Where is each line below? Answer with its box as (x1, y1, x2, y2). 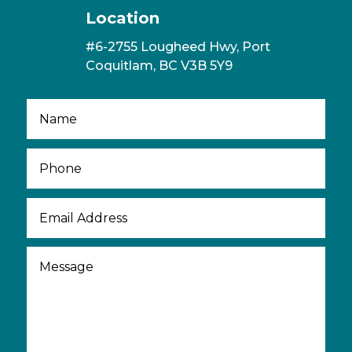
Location (85, 9, 159, 28)
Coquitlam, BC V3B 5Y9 (85, 58, 233, 74)
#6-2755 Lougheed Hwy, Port (85, 39, 270, 55)
